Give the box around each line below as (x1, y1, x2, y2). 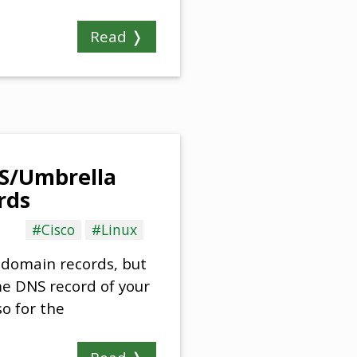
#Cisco (32, 220, 75, 240)
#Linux (92, 220, 137, 240)
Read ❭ (90, 26, 143, 47)
